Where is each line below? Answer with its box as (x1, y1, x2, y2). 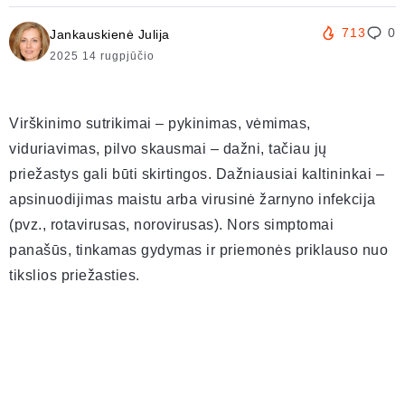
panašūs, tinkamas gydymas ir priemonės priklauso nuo (9, 242, 388, 259)
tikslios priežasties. (9, 268, 140, 284)
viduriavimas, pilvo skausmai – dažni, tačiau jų (9, 141, 327, 157)
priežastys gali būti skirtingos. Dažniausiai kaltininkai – (9, 166, 384, 183)
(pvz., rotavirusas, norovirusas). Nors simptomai (9, 217, 334, 233)
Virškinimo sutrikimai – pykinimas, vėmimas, (9, 116, 311, 132)
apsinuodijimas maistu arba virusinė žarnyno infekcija (9, 192, 376, 208)
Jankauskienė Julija (50, 27, 170, 42)
